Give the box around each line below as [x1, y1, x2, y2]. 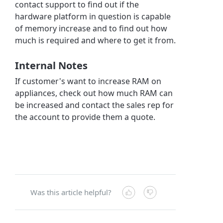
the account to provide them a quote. [15, 111, 156, 122]
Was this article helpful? [30, 187, 112, 197]
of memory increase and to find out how [15, 22, 168, 34]
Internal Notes [15, 58, 88, 72]
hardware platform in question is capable [15, 10, 171, 22]
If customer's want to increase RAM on [15, 75, 162, 87]
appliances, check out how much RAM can [15, 87, 173, 99]
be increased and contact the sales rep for [15, 99, 174, 111]
